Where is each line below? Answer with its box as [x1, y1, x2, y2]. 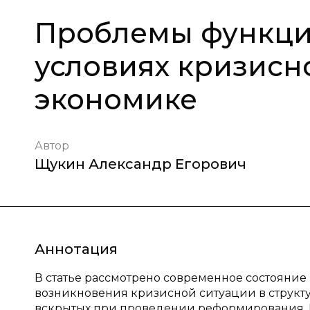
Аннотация [35, 241, 118, 257]
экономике [35, 82, 197, 116]
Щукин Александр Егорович [35, 156, 246, 172]
